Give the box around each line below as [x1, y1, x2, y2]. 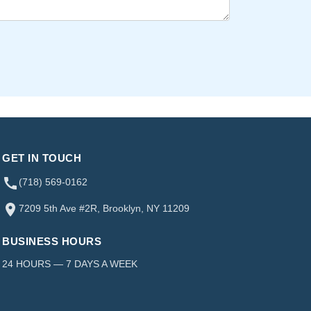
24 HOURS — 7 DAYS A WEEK [2, 258, 138, 269]
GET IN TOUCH [2, 151, 82, 164]
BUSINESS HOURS [2, 235, 102, 247]
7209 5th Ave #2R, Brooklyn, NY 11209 [19, 202, 190, 214]
